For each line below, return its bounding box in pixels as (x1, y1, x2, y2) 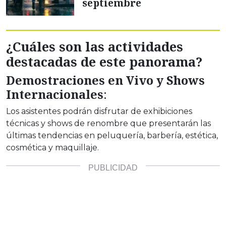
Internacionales (6, 86, 103, 103)
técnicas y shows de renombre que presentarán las (6, 119, 211, 129)
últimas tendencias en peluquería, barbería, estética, (6, 131, 218, 141)
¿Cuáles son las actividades (6, 38, 183, 55)
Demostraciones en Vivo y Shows (6, 72, 205, 89)
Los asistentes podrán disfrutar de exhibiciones (6, 106, 192, 117)
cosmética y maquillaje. (6, 143, 99, 153)
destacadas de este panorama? (6, 53, 202, 71)
